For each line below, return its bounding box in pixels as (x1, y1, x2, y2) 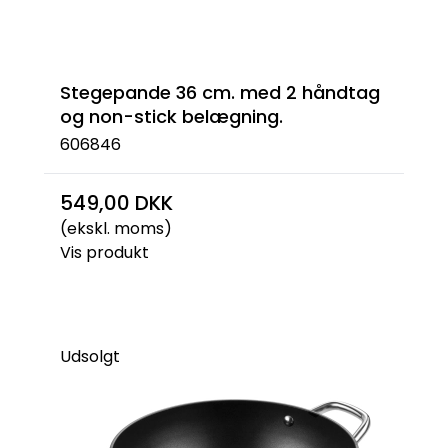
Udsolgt (60, 345, 120, 368)
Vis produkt (60, 241, 149, 264)
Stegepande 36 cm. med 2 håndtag (60, 79, 380, 105)
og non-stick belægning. (60, 103, 283, 129)
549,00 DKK (60, 189, 173, 217)
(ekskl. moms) (60, 217, 172, 240)
